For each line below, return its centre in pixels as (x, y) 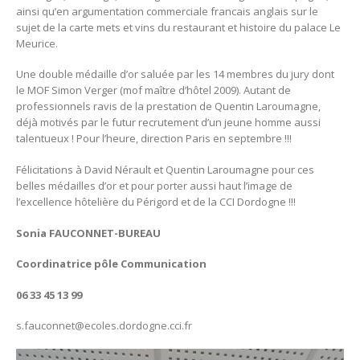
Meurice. (37, 43)
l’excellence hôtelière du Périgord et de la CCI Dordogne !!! (156, 201)
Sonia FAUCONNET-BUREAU (88, 233)
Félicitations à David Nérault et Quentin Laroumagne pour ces (165, 169)
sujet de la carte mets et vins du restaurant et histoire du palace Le (178, 27)
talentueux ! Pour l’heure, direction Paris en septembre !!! (154, 139)
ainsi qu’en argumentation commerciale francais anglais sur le (167, 11)
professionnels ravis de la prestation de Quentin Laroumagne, (168, 106)
